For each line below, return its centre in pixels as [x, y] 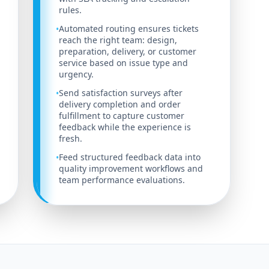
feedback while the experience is [125, 127]
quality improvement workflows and [131, 169]
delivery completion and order [119, 104]
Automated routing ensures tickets [128, 29]
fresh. [70, 139]
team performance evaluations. [122, 180]
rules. [70, 10]
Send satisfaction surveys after [120, 93]
